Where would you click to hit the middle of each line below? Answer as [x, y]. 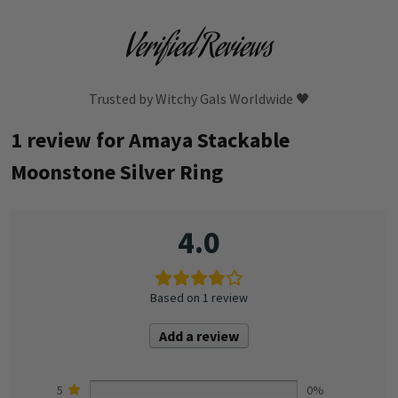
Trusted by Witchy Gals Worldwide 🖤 [199, 98]
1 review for [70, 139]
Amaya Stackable [209, 139]
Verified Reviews [199, 49]
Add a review [199, 335]
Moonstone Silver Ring [117, 171]
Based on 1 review [199, 297]
